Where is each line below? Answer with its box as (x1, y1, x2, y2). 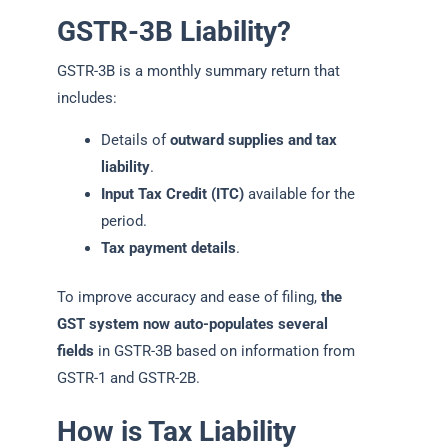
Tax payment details (100, 238, 236, 257)
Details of (100, 130, 170, 149)
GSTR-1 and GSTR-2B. (57, 368, 200, 387)
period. (100, 211, 147, 230)
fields (57, 341, 94, 360)
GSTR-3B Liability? (57, 15, 291, 49)
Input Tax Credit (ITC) (100, 184, 244, 203)
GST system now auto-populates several (57, 314, 328, 333)
